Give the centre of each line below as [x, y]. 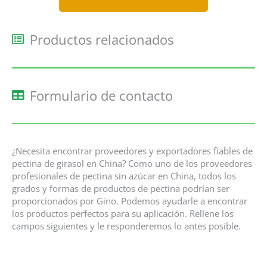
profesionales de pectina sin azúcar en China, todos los [124, 176]
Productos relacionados [102, 39]
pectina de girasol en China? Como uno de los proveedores [132, 164]
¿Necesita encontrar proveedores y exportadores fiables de [132, 151]
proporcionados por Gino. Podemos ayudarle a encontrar [130, 201]
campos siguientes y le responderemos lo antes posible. [128, 226]
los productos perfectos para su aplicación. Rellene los [123, 214]
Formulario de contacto [101, 95]
